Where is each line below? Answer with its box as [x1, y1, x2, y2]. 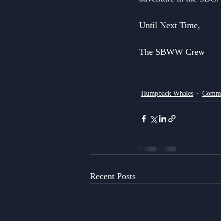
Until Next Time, [139, 20, 200, 30]
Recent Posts [90, 171, 136, 181]
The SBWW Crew [139, 47, 205, 57]
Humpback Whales [141, 90, 193, 97]
